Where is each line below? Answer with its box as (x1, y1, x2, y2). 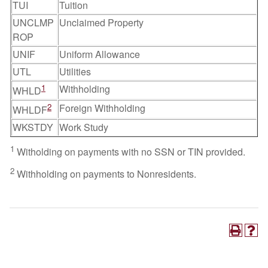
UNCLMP (13, 16, 54, 29)
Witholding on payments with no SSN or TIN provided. (17, 145, 245, 159)
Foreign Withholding (59, 101, 145, 115)
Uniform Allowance (59, 47, 140, 61)
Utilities (59, 65, 91, 78)
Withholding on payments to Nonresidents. (17, 167, 196, 181)
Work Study (59, 120, 108, 134)
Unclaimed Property (59, 16, 144, 29)
